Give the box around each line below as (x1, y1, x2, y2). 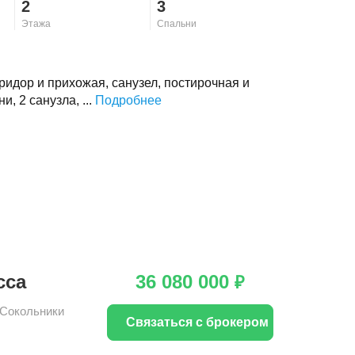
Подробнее (95, 94, 162, 108)
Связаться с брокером (126, 315, 269, 330)
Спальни (157, 18, 197, 30)
